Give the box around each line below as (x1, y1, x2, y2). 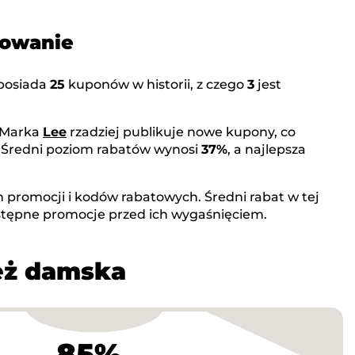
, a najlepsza (227, 142, 306, 158)
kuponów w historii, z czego (65, 77, 247, 93)
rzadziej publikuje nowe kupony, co (67, 124, 296, 140)
